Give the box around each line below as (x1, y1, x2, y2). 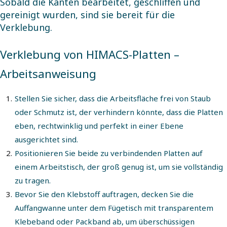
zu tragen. (15, 175, 51, 186)
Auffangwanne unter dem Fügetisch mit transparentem (15, 203, 213, 213)
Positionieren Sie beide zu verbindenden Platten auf (15, 148, 203, 159)
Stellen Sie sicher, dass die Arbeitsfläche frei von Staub (15, 93, 211, 104)
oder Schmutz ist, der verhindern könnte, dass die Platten (15, 107, 223, 118)
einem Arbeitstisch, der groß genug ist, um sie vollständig (15, 162, 223, 172)
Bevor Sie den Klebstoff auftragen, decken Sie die (15, 189, 194, 200)
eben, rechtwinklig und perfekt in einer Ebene (15, 121, 183, 131)
